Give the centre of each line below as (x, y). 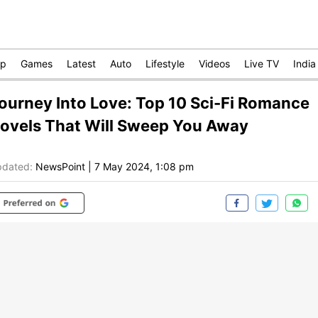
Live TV (262, 64)
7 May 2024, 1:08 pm (144, 167)
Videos (214, 64)
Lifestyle (165, 64)
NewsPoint (60, 167)
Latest (81, 64)
